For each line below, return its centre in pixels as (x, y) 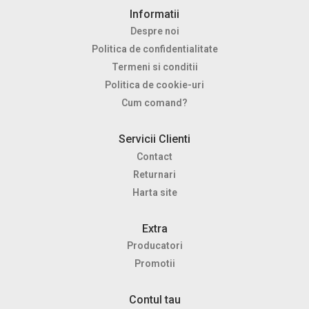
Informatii (154, 14)
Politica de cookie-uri (154, 85)
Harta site (154, 192)
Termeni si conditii (154, 67)
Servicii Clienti (154, 139)
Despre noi (154, 31)
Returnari (154, 174)
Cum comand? (154, 103)
